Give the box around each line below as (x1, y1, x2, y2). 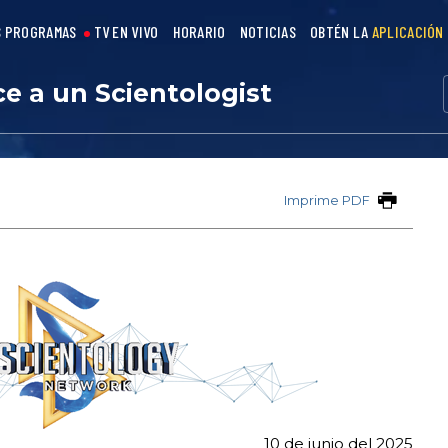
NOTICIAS (239, 22, 297, 41)
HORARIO (172, 22, 226, 41)
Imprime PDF (283, 193, 370, 209)
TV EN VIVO (93, 22, 159, 41)
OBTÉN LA (310, 22, 372, 41)
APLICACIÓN (371, 22, 444, 41)
